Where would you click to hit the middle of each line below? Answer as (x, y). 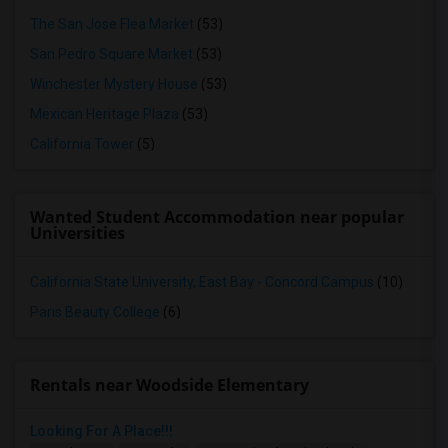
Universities (77, 233)
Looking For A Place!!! (101, 431)
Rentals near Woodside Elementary (169, 385)
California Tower (82, 144)
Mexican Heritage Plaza (104, 114)
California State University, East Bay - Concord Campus (202, 282)
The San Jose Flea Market (112, 24)
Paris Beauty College (95, 312)
